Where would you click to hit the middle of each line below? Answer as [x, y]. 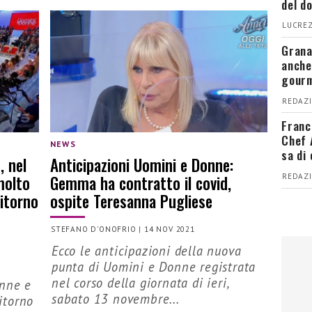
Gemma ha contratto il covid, [141, 182]
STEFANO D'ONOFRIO [94, 229]
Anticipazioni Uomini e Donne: [142, 164]
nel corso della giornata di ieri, [140, 283]
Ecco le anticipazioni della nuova [147, 251]
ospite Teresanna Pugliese [131, 201]
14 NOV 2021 [170, 229]
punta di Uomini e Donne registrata [154, 267]
